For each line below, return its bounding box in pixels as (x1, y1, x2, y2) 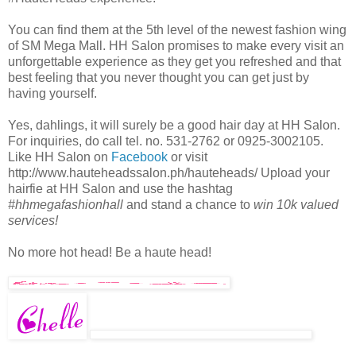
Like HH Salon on (8, 149, 111, 164)
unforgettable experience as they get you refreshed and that (8, 54, 341, 68)
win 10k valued (250, 197, 339, 211)
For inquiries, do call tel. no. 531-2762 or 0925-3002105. (8, 133, 323, 148)
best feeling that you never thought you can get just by (8, 70, 309, 84)
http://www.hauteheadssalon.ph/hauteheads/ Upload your (8, 165, 330, 180)
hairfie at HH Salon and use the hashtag (8, 181, 233, 195)
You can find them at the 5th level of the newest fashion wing (8, 22, 346, 37)
